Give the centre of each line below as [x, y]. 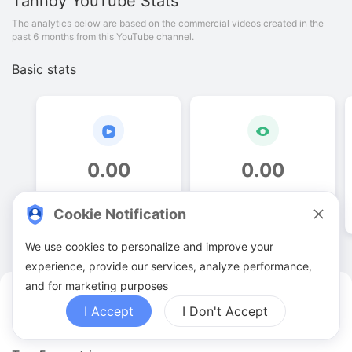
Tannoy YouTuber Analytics [104, 311]
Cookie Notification [120, 214]
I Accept [109, 311]
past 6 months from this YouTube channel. [103, 37]
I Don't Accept [225, 311]
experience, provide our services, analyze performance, [169, 266]
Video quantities [109, 199]
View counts [263, 199]
